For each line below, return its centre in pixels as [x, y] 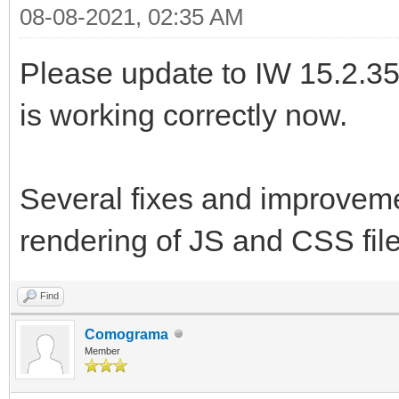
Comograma [126, 334]
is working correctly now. [183, 114]
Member [102, 350]
